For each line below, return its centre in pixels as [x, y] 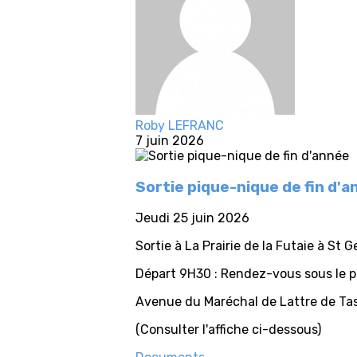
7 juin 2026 [170, 141]
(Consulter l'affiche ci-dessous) [228, 330]
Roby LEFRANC [180, 126]
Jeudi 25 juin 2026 [192, 218]
